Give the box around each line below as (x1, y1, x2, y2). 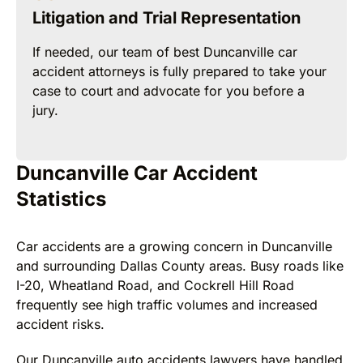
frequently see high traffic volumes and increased (16, 296, 318, 313)
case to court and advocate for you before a (32, 82, 305, 99)
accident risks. (16, 315, 105, 332)
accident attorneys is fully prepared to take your (32, 62, 327, 79)
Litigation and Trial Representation (32, 7, 301, 28)
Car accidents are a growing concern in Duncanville (16, 237, 332, 254)
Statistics (16, 186, 106, 211)
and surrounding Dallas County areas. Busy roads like (16, 257, 344, 274)
